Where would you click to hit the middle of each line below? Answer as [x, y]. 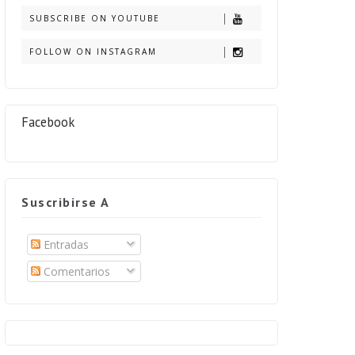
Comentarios [75, 271]
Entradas [65, 244]
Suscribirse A [66, 202]
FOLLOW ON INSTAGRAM [93, 52]
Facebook [48, 122]
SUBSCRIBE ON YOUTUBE [95, 18]
